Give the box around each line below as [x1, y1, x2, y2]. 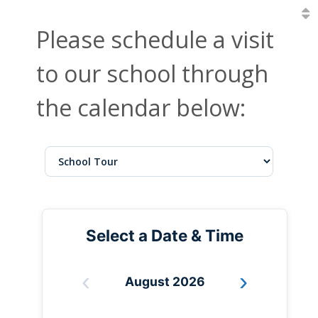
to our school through [35, 58, 268, 89]
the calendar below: [35, 92, 246, 124]
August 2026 [124, 274, 205, 290]
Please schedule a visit [35, 24, 274, 55]
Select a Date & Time [86, 225, 243, 245]
